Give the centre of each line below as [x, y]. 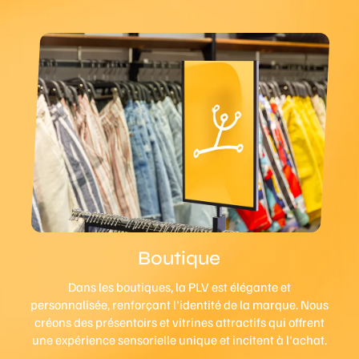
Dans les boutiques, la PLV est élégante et [179, 286]
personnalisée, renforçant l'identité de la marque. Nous [179, 304]
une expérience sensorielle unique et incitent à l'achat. [179, 339]
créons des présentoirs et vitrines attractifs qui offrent [179, 322]
